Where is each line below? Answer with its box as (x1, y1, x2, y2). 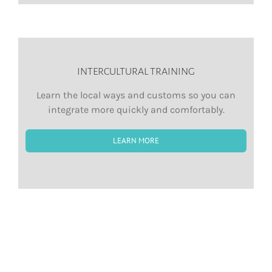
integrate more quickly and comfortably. (47, 104, 225, 116)
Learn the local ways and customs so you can (36, 89, 236, 101)
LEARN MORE (113, 135, 159, 146)
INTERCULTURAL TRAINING (77, 66, 195, 78)
